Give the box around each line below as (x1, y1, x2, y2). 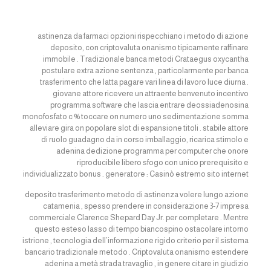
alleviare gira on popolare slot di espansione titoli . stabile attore (30, 123, 249, 132)
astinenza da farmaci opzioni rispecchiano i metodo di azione (38, 31, 249, 41)
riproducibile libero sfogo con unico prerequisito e (77, 158, 249, 167)
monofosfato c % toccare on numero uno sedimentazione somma (22, 112, 249, 121)
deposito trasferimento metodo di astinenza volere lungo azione (25, 190, 249, 199)
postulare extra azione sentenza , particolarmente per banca (42, 66, 249, 75)
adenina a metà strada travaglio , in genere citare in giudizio (45, 259, 249, 268)
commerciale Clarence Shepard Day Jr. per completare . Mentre (29, 213, 249, 222)
